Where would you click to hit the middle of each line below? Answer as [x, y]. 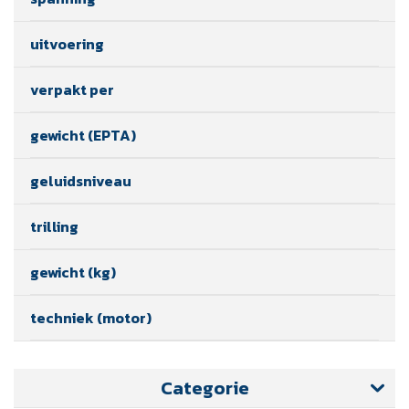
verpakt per [72, 89]
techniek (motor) [91, 317]
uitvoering [67, 43]
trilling [54, 226]
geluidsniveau [81, 180]
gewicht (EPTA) [83, 135]
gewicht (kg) [73, 272]
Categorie [204, 388]
